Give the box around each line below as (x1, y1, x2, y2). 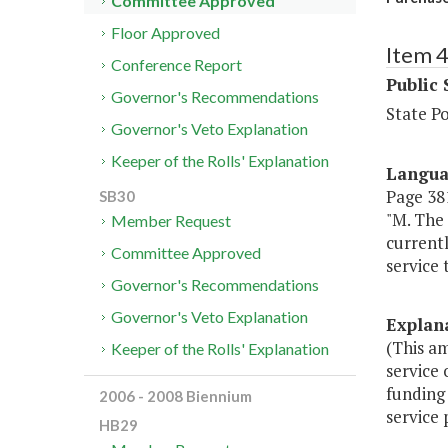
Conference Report (111, 55, 243, 75)
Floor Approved (111, 23, 221, 43)
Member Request (111, 211, 232, 231)
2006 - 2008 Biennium (99, 387, 252, 406)
